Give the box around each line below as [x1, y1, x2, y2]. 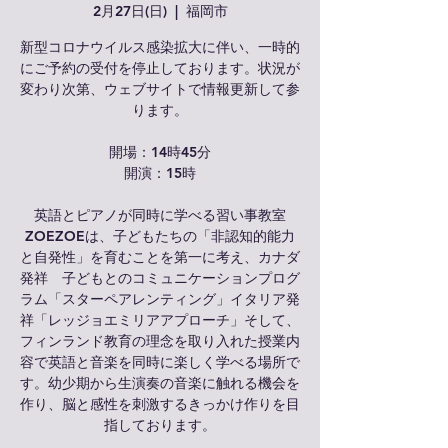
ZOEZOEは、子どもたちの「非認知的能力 [25, 227, 295, 245]
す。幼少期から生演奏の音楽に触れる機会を [20, 374, 300, 392]
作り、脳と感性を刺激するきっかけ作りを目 [20, 395, 300, 413]
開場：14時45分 [109, 143, 211, 161]
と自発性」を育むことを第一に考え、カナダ [20, 248, 300, 266]
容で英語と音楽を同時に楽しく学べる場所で [20, 353, 300, 371]
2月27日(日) [92, 2, 167, 20]
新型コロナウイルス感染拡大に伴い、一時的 [20, 38, 300, 56]
